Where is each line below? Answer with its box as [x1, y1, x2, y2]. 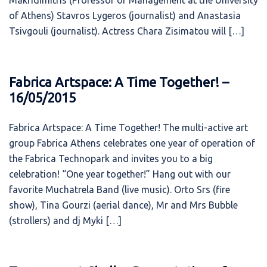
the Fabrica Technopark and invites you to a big [9, 153, 213, 164]
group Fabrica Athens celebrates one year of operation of [9, 138, 255, 148]
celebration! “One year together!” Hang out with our [9, 169, 231, 179]
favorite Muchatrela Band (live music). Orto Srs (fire [9, 184, 230, 195]
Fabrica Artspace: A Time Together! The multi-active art [9, 122, 248, 133]
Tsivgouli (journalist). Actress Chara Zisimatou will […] [9, 26, 244, 36]
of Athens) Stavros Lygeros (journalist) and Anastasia [9, 10, 241, 21]
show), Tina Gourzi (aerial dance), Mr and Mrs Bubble [9, 200, 238, 210]
